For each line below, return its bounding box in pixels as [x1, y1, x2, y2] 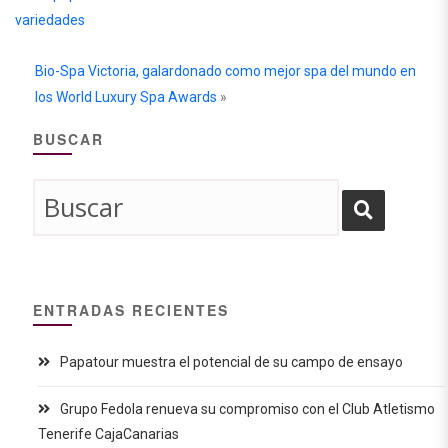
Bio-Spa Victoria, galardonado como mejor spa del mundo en [35, 63, 416, 79]
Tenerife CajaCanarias [38, 426, 179, 443]
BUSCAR [33, 129, 104, 149]
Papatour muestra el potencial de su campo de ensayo [60, 354, 403, 370]
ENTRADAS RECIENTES [33, 300, 229, 320]
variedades [15, 12, 85, 28]
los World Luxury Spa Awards [35, 89, 217, 105]
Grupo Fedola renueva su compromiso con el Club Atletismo [60, 401, 435, 418]
